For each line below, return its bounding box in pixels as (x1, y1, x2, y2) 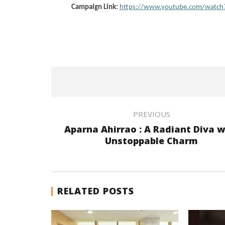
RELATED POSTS (57, 185, 134, 197)
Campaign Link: (71, 4, 118, 11)
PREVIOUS (133, 109, 170, 119)
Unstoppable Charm (105, 135, 198, 147)
